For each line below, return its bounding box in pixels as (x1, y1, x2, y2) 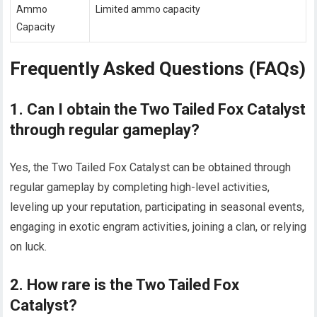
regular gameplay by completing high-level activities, (10, 180, 270, 194)
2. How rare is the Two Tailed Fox (10, 275, 240, 294)
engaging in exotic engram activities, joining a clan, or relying (10, 219, 307, 234)
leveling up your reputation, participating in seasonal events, (10, 200, 305, 214)
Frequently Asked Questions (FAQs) (10, 57, 306, 79)
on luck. (10, 239, 47, 253)
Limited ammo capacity (96, 3, 201, 15)
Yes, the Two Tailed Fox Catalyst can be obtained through (10, 160, 292, 174)
